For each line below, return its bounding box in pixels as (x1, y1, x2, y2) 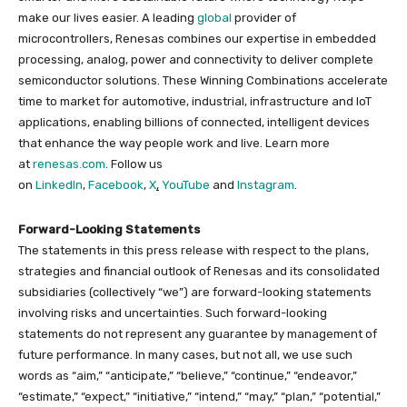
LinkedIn (35, 178, 83, 193)
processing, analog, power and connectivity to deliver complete (18, 53, 373, 67)
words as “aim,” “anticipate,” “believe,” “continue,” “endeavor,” (18, 369, 357, 383)
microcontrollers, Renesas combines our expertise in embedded (18, 32, 376, 46)
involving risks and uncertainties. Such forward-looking (18, 306, 327, 321)
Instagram (237, 178, 294, 193)
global (197, 11, 232, 25)
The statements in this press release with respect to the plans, (18, 243, 369, 258)
